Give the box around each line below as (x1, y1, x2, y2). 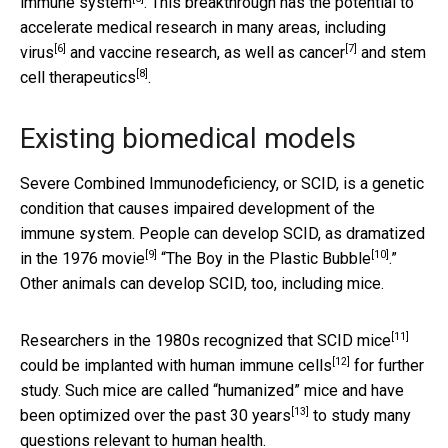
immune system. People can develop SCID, (20, 223, 325, 243)
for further (350, 355, 424, 375)
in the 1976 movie (20, 248, 145, 268)
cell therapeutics (20, 67, 136, 87)
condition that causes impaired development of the (20, 198, 375, 218)
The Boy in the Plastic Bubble (166, 248, 371, 268)
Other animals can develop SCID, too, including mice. (20, 273, 384, 293)
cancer (299, 42, 345, 62)
